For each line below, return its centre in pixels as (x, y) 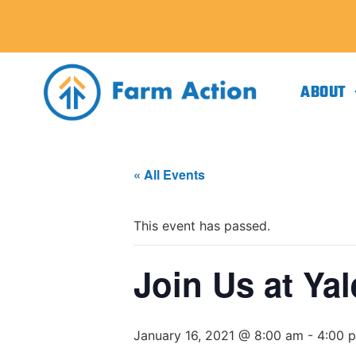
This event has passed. (202, 226)
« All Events (169, 174)
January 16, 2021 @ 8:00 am (219, 335)
